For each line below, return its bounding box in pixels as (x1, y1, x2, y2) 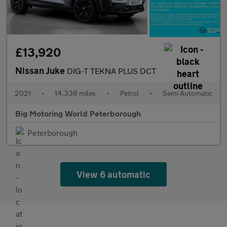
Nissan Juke (15, 65, 67, 77)
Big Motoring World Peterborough (15, 108, 141, 119)
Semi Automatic (162, 89, 212, 98)
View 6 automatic (77, 169, 150, 180)
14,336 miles (55, 89, 96, 98)
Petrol (120, 89, 139, 98)
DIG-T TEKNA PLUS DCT (67, 66, 156, 76)
